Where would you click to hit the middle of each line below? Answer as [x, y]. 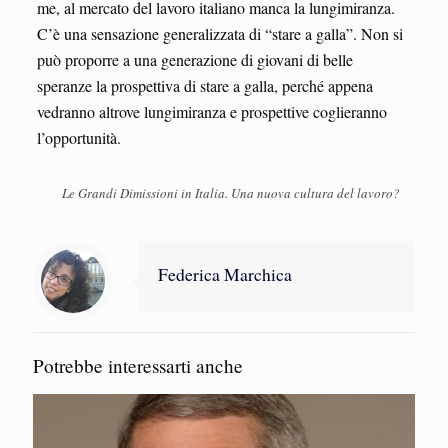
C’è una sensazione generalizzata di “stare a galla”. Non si [219, 33]
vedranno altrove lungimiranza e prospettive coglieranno [211, 111]
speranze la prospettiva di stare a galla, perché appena [204, 85]
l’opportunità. [78, 137]
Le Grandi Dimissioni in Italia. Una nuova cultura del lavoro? [230, 192]
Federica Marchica [225, 273]
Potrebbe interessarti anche [138, 365]
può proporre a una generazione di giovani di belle [194, 59]
